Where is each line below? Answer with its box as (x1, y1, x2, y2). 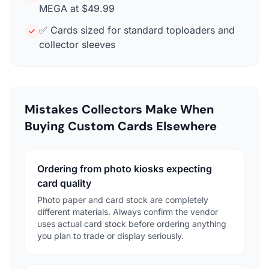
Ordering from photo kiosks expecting (37, 162, 212, 175)
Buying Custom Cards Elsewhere (25, 118, 217, 134)
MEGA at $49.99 (39, 2, 115, 14)
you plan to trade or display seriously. (37, 230, 184, 241)
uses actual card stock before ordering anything (37, 218, 226, 229)
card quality (37, 177, 91, 189)
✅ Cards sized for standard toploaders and (39, 23, 235, 36)
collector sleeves (39, 38, 115, 50)
